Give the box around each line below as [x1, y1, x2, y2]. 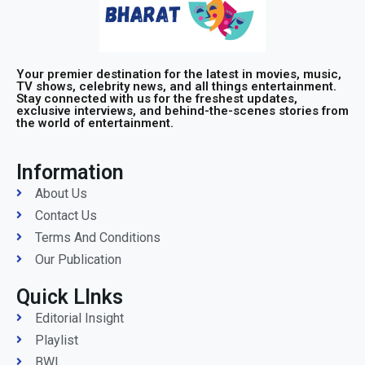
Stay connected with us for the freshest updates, [16, 90, 297, 106]
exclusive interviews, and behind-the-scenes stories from [16, 103, 349, 118]
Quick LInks [16, 284, 123, 309]
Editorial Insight [34, 310, 124, 326]
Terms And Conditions [34, 229, 161, 245]
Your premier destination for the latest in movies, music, [16, 66, 341, 81]
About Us [34, 185, 87, 201]
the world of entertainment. [16, 115, 174, 130]
